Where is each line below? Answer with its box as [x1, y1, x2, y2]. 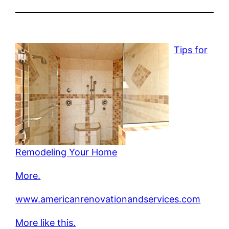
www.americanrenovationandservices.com [15, 193, 201, 204]
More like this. [15, 217, 76, 228]
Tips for [174, 44, 208, 55]
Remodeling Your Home [15, 146, 118, 157]
